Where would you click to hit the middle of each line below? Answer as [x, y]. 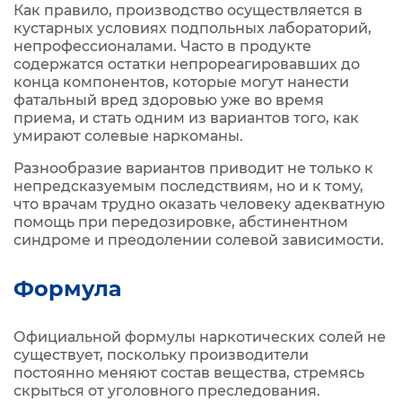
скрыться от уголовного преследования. [167, 391]
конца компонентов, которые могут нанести [181, 82]
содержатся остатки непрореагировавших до [187, 64]
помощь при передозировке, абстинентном [181, 222]
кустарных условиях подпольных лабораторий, [192, 28]
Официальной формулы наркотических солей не [200, 337]
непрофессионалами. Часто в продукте [162, 46]
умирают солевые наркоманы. [128, 136]
